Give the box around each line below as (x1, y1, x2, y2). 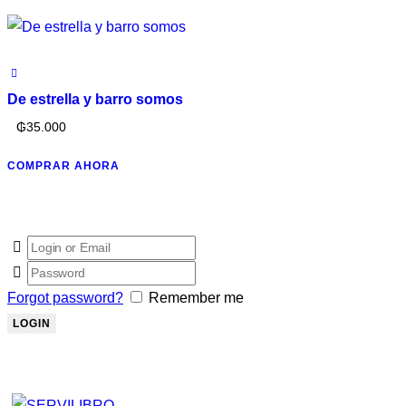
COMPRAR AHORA (7, 159, 120, 172)
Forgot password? (7, 289, 123, 305)
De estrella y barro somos (7, 92, 183, 108)
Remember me (149, 289, 244, 305)
